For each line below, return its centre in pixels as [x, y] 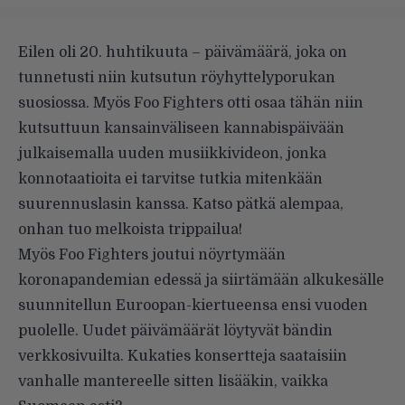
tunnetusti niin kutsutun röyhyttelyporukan [177, 77]
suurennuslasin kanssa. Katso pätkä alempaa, [181, 204]
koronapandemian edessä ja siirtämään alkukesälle [201, 280]
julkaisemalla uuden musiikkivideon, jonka [172, 153]
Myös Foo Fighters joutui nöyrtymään [152, 254]
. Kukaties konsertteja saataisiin [234, 356]
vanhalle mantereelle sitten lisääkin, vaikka [173, 381]
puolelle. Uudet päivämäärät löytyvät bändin [175, 330]
